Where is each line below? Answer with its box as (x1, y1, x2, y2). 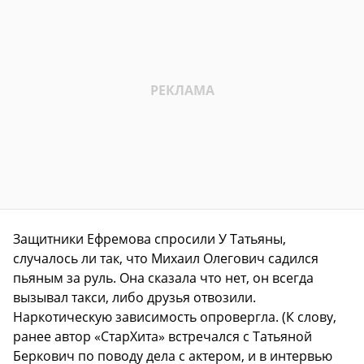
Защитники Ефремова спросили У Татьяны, (13, 230, 286, 249)
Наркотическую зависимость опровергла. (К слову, (13, 308, 336, 327)
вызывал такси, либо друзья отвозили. (13, 288, 256, 307)
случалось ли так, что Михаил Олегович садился (13, 249, 318, 268)
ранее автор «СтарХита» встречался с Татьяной (13, 327, 312, 346)
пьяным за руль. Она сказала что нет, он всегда (13, 269, 314, 288)
